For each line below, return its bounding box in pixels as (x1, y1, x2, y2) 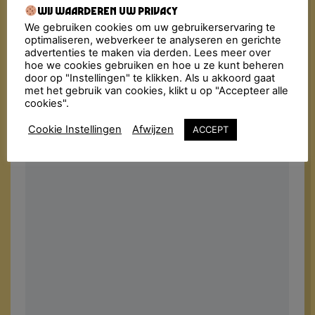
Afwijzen (132, 123, 174, 136)
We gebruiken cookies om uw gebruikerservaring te (25, 20, 276, 34)
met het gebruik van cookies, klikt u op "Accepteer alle (25, 84, 288, 97)
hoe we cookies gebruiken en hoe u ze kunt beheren (25, 58, 284, 72)
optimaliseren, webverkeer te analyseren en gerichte (25, 33, 281, 46)
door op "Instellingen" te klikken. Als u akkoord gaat (25, 71, 275, 84)
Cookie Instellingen (28, 123, 122, 136)
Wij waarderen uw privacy (37, 4, 179, 18)
